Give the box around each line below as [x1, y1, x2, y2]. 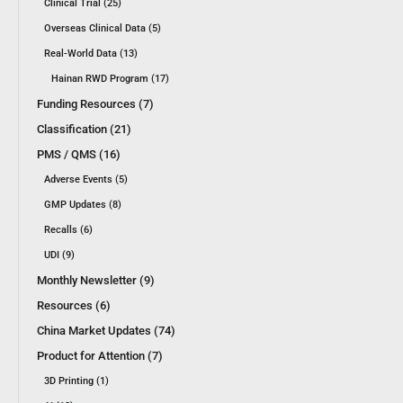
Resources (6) [37, 298, 111, 312]
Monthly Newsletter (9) [37, 273, 155, 287]
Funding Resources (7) [37, 96, 154, 111]
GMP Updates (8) [44, 198, 121, 210]
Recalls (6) [44, 223, 93, 236]
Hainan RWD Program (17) [51, 72, 169, 85]
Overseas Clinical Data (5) [44, 22, 161, 34]
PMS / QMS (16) [37, 147, 121, 161]
